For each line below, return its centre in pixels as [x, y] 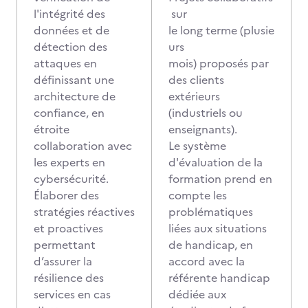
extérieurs [194, 96]
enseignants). [203, 129]
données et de [71, 30]
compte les [198, 195]
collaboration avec [83, 146]
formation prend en [220, 179]
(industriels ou [206, 113]
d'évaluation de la [216, 162]
